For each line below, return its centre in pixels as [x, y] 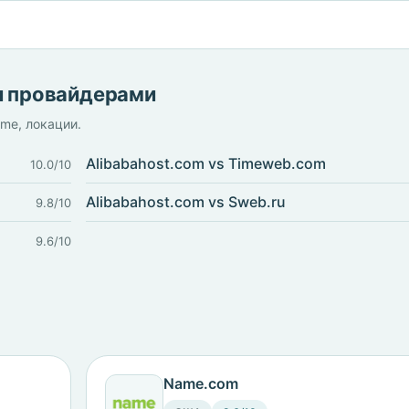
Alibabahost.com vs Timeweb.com [206, 163]
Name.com [201, 383]
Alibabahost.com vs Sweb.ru [186, 202]
